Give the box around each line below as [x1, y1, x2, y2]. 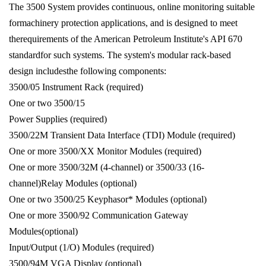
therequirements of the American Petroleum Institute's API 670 [9, 34, 242, 45]
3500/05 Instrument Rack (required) [9, 82, 143, 93]
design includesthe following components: [9, 66, 166, 77]
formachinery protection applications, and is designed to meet [9, 18, 237, 28]
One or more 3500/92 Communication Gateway [9, 210, 188, 221]
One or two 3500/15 [9, 98, 87, 109]
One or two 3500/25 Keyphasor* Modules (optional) [9, 194, 207, 205]
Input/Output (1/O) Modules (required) [9, 242, 154, 253]
